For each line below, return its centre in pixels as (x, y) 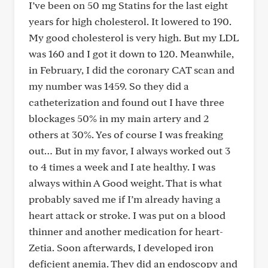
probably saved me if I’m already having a (125, 199)
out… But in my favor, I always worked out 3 (130, 150)
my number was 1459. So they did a (109, 86)
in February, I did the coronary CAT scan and (132, 70)
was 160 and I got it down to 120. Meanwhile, (131, 54)
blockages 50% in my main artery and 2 (119, 118)
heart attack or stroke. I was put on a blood (127, 215)
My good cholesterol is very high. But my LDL (133, 37)
